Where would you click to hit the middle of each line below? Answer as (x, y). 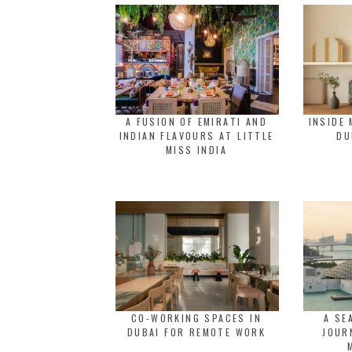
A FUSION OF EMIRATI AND (196, 121)
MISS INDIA (196, 150)
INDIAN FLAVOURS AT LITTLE (196, 136)
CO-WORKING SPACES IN (196, 318)
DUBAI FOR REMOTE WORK (196, 332)
